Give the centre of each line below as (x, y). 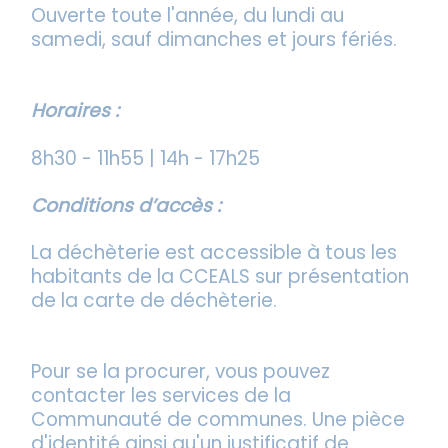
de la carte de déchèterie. (154, 301)
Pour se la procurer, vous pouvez (181, 372)
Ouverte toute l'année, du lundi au (188, 16)
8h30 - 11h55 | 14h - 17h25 (148, 158)
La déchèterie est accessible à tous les (214, 253)
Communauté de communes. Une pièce (218, 420)
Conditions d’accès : (126, 205)
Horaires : (75, 111)
